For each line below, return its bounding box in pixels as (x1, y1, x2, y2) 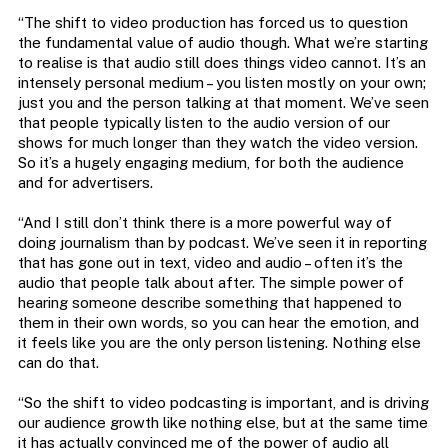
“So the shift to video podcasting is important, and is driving (17, 393, 429, 411)
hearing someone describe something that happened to (17, 293, 402, 311)
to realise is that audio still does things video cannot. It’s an (17, 53, 426, 71)
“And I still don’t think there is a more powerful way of (17, 213, 392, 231)
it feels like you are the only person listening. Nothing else (17, 333, 421, 351)
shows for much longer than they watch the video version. (17, 133, 418, 151)
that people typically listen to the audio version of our (17, 113, 390, 131)
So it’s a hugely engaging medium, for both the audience (17, 153, 404, 171)
